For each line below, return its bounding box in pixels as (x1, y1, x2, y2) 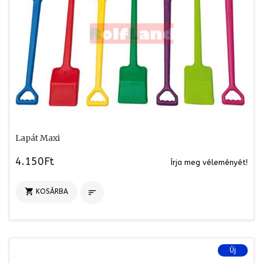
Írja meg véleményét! (171, 157, 248, 167)
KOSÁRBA (36, 187, 68, 195)
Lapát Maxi (15, 132, 60, 143)
